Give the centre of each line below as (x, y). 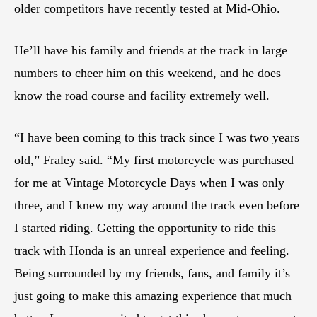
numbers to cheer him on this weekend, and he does (148, 73)
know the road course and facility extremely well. (142, 95)
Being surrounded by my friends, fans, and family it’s (152, 273)
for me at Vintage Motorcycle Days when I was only (149, 182)
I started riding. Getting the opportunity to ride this (145, 227)
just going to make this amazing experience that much (153, 295)
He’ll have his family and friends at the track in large (151, 50)
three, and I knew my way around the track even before (157, 205)
